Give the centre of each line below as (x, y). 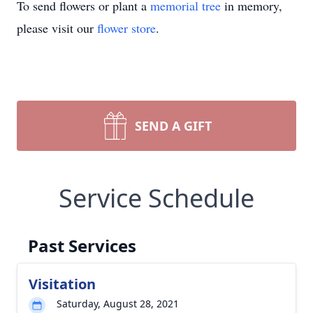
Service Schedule (156, 198)
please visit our (57, 28)
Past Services (82, 246)
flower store (126, 28)
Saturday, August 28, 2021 (118, 304)
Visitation (62, 284)
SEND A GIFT (173, 126)
